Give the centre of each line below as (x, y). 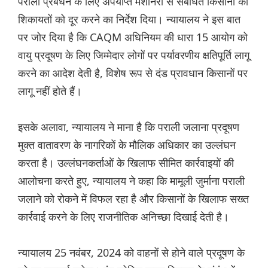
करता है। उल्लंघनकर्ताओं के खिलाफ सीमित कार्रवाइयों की (126, 163)
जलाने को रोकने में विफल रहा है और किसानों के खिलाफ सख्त (133, 199)
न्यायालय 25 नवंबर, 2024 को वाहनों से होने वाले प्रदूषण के (131, 253)
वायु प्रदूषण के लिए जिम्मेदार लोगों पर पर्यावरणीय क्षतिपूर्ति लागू (134, 55)
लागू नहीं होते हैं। (50, 91)
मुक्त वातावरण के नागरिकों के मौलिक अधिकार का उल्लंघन (127, 145)
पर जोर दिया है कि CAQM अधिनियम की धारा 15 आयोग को (133, 37)
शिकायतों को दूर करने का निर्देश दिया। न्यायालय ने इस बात (129, 19)
